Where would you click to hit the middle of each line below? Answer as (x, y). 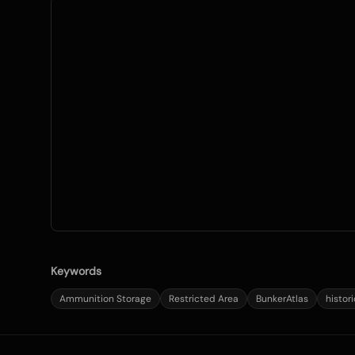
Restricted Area (204, 299)
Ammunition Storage (105, 299)
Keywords (76, 271)
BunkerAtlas (282, 299)
